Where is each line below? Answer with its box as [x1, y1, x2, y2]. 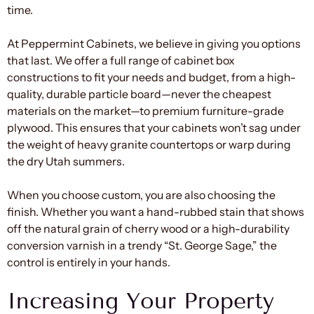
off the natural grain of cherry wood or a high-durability [7, 221, 289, 235]
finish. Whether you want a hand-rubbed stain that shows [7, 204, 304, 219]
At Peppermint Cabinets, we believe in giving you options [7, 36, 301, 50]
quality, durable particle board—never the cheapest [7, 86, 271, 101]
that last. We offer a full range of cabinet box [7, 53, 235, 67]
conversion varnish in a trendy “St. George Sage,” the [7, 238, 277, 252]
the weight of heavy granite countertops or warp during [7, 137, 291, 151]
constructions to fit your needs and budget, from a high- [7, 69, 296, 84]
